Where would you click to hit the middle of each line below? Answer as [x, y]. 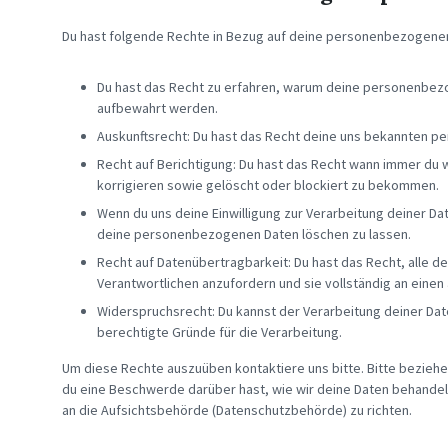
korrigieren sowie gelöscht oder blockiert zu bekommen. [268, 185]
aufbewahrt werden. [157, 108]
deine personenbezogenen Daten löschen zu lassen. [254, 234]
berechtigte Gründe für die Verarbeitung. [219, 332]
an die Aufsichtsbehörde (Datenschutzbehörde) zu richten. [237, 410]
